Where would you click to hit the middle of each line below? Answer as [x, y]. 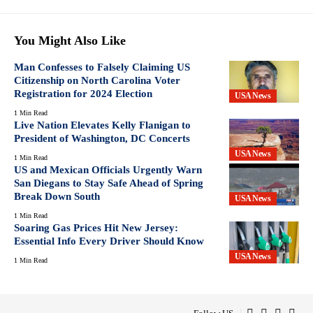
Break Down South [57, 196]
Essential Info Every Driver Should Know [109, 241]
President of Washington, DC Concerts [102, 138]
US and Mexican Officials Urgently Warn [108, 169]
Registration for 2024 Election [83, 93]
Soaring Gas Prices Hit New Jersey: [96, 227]
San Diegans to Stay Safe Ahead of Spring [109, 183]
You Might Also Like [70, 40]
